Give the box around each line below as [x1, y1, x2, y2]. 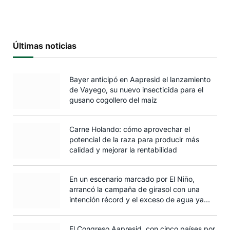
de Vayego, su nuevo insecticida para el [69, 85, 203, 94]
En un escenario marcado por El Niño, [69, 174, 195, 183]
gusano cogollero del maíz [69, 95, 157, 104]
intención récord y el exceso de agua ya [69, 195, 204, 204]
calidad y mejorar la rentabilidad [69, 145, 177, 154]
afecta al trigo [69, 205, 116, 214]
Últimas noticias [13, 40, 76, 51]
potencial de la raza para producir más [69, 135, 199, 144]
